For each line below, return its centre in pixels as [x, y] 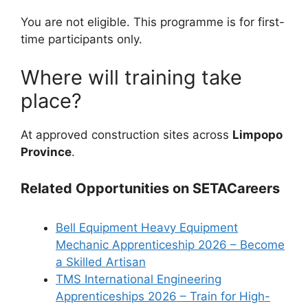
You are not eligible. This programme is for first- [153, 22]
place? [51, 100]
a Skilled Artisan [101, 262]
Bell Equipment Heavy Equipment [147, 228]
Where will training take [131, 77]
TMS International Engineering [139, 279]
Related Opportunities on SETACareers [150, 189]
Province [46, 152]
